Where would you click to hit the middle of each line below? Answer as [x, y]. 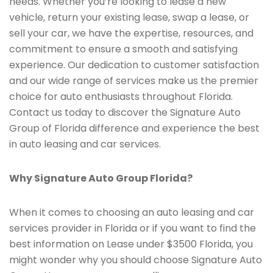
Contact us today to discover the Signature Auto [125, 112]
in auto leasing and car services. [85, 144]
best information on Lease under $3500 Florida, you [131, 244]
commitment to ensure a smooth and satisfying [123, 49]
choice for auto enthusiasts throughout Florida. [121, 97]
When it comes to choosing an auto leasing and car [132, 212]
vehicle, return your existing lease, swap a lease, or [129, 17]
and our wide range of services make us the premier [134, 81]
